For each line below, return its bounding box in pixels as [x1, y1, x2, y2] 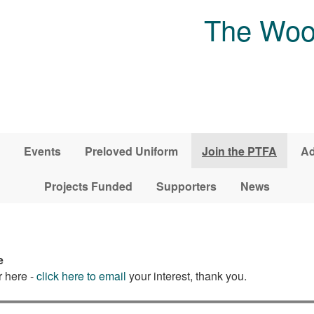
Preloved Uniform [85, 142, 178, 159]
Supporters [156, 177, 217, 194]
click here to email [36, 267, 126, 284]
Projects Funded [44, 177, 132, 194]
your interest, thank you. [125, 267, 247, 284]
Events [24, 142, 61, 159]
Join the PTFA [202, 142, 277, 159]
